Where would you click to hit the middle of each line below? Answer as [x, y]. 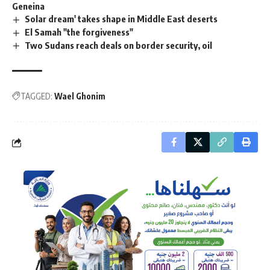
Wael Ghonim [80, 96]
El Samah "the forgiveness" [79, 32]
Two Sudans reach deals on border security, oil [119, 45]
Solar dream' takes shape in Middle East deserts [121, 18]
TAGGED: [36, 96]
